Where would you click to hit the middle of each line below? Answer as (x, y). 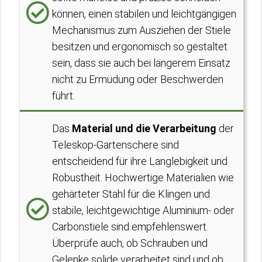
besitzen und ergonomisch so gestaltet (140, 46)
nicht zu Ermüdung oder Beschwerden (138, 79)
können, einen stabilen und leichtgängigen (144, 14)
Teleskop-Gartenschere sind (116, 145)
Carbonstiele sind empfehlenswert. (130, 227)
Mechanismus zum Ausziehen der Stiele (142, 30)
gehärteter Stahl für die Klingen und (131, 194)
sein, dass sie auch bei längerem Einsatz (141, 63)
